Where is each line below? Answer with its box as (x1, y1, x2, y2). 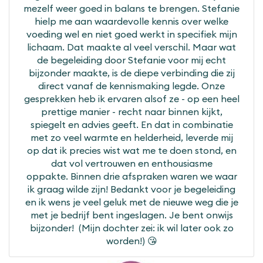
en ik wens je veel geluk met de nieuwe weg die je (25, 196, 238, 208)
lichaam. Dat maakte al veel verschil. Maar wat (27, 41, 236, 53)
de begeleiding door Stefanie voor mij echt (37, 54, 226, 66)
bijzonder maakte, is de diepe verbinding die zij (28, 67, 235, 79)
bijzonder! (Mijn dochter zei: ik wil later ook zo (29, 222, 234, 234)
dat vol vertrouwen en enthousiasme (50, 157, 213, 170)
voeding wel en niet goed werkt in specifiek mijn (26, 28, 237, 41)
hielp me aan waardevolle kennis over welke (35, 15, 228, 28)
